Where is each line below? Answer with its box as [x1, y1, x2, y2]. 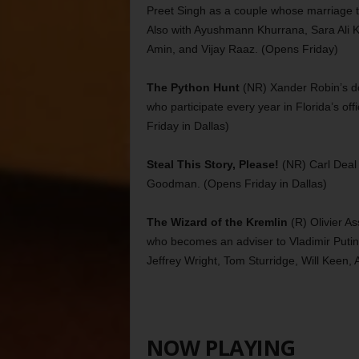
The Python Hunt [146, 81, 240, 94]
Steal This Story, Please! [146, 158, 279, 171]
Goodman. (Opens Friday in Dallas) [146, 177, 327, 190]
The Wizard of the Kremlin [146, 216, 288, 228]
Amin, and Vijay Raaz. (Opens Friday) [146, 42, 338, 55]
